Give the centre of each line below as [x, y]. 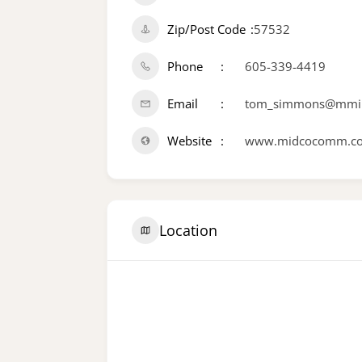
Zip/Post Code [206, 29]
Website [189, 141]
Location [188, 230]
